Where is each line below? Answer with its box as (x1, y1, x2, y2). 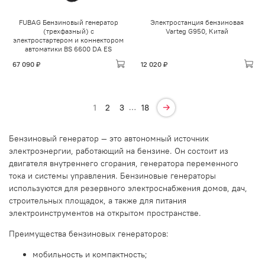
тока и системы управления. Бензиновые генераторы (9, 170, 216, 181)
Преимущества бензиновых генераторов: (9, 228, 169, 239)
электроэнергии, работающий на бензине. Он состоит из (9, 145, 228, 156)
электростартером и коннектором (13, 35, 124, 44)
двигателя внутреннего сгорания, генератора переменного (9, 157, 238, 169)
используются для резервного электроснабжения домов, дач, (9, 182, 247, 193)
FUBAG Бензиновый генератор (18, 17, 118, 27)
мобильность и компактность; (33, 248, 147, 260)
